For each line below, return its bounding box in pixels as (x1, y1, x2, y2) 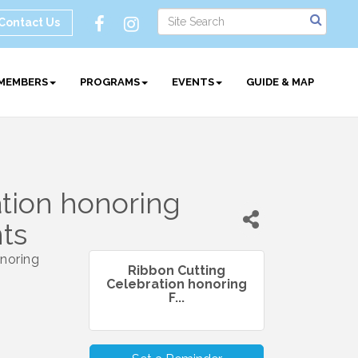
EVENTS (172, 76, 215, 88)
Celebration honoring (106, 276, 247, 292)
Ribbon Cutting (128, 263, 225, 278)
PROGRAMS (80, 76, 141, 88)
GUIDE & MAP (246, 76, 315, 88)
